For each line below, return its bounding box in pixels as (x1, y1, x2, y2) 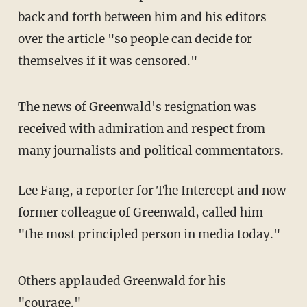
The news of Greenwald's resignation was (17, 99, 26, 115)
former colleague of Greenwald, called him (17, 205, 263, 221)
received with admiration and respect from (17, 121, 265, 137)
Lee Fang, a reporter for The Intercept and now (17, 183, 25, 199)
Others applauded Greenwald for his (17, 273, 26, 289)
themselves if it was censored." (17, 53, 197, 69)
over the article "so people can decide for (17, 31, 252, 47)
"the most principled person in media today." (17, 227, 280, 243)
